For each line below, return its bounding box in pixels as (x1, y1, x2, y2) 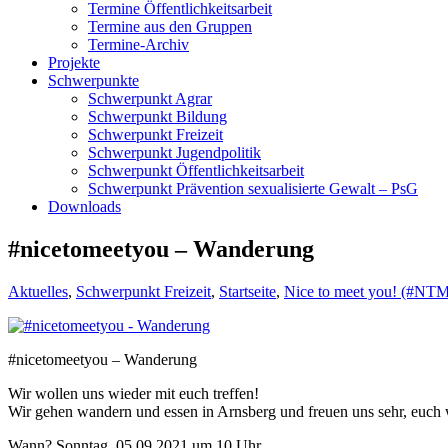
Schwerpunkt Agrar (88, 90, 212, 107)
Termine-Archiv (88, 36, 189, 53)
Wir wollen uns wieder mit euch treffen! (8, 384, 259, 402)
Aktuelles (8, 282, 68, 300)
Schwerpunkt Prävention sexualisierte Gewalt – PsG (88, 180, 418, 197)
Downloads (48, 198, 121, 215)
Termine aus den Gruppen (88, 18, 252, 35)
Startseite (219, 282, 276, 300)
